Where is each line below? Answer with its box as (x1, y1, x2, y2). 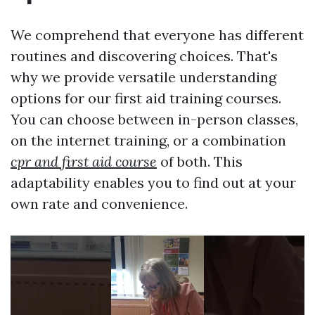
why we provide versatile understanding (11, 68, 276, 86)
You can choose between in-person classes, (11, 110, 298, 129)
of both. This (157, 153, 243, 171)
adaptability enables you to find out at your (11, 174, 296, 192)
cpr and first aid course (11, 153, 157, 171)
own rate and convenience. (11, 195, 188, 213)
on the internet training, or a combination (11, 131, 286, 150)
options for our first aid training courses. (11, 89, 281, 108)
